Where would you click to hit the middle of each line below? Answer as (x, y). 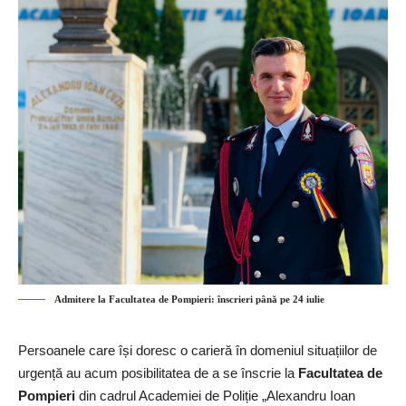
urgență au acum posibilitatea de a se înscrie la (158, 373)
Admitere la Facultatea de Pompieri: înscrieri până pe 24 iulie (189, 300)
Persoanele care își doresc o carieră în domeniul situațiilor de (198, 351)
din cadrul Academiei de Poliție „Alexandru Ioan (215, 396)
